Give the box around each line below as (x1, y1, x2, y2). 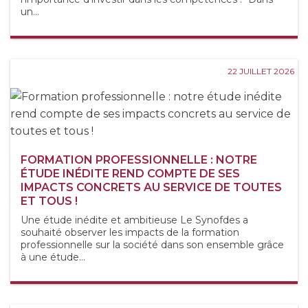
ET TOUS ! (21, 195, 78, 208)
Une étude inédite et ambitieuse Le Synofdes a (21, 214, 248, 227)
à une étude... (21, 251, 85, 264)
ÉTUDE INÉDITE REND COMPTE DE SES (21, 167, 240, 181)
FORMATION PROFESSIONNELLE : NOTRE (21, 153, 257, 167)
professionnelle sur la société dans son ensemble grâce (21, 239, 284, 252)
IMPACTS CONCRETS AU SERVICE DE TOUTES (21, 181, 282, 195)
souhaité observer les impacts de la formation (21, 226, 239, 239)
